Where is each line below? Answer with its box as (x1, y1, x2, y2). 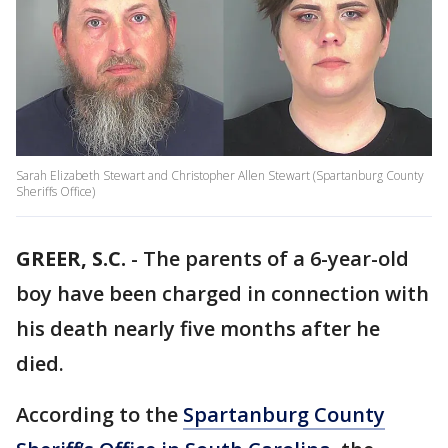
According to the (16, 401, 183, 429)
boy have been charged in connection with (16, 280, 429, 308)
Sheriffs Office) (16, 183, 95, 201)
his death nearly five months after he (16, 315, 380, 343)
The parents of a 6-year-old (143, 245, 409, 273)
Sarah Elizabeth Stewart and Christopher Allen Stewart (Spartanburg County (16, 167, 424, 185)
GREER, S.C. (16, 245, 126, 273)
